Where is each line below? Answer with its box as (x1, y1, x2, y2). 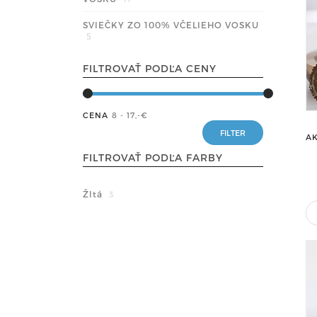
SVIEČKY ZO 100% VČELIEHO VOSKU (83, 20, 259, 30)
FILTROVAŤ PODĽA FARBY (83, 151, 223, 163)
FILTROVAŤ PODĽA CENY (83, 62, 217, 74)
